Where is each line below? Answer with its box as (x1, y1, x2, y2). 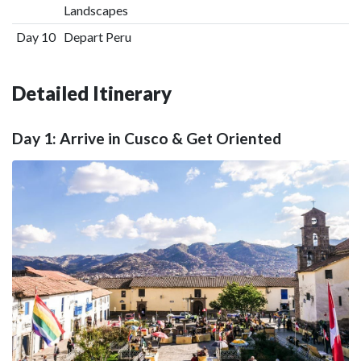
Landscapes (63, 2, 128, 18)
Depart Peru (63, 29, 131, 44)
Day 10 (15, 29, 56, 44)
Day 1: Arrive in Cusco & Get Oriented (12, 128, 281, 147)
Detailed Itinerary (12, 81, 172, 105)
